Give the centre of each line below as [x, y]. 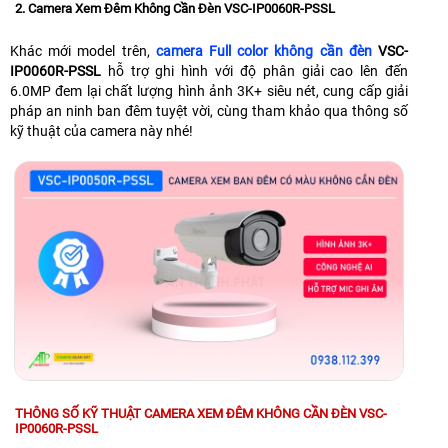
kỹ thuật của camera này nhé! [101, 130]
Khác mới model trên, [83, 50]
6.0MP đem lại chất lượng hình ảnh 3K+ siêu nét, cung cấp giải [209, 90]
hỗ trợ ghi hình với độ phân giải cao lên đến [254, 70]
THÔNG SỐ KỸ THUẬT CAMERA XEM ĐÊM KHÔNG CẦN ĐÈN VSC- [201, 413]
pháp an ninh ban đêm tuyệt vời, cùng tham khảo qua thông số [209, 110]
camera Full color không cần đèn [263, 50]
